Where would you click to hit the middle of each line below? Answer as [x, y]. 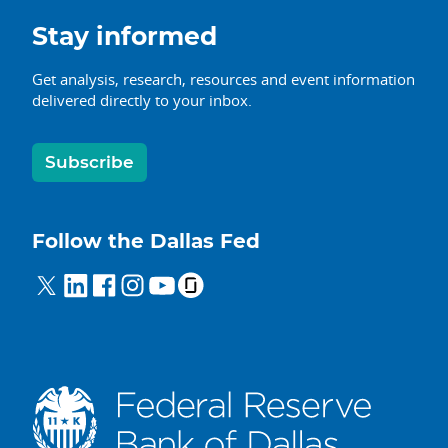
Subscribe [89, 162]
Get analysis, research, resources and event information [223, 78]
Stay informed [124, 37]
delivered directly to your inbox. [142, 99]
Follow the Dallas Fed [146, 241]
